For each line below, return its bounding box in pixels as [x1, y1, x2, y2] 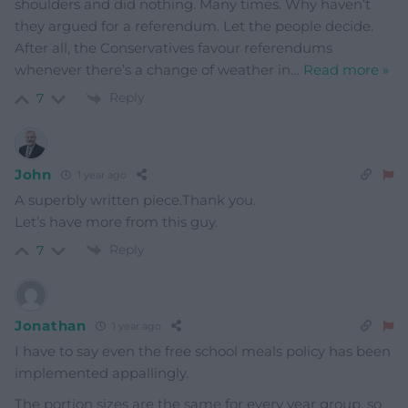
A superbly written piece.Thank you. [15, 190, 256, 209]
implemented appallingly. [15, 363, 189, 382]
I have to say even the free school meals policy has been [15, 342, 391, 360]
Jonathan [15, 317, 87, 335]
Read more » [303, 61, 389, 79]
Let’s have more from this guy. [15, 212, 218, 230]
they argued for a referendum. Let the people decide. [15, 17, 373, 36]
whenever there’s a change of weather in [15, 61, 291, 79]
